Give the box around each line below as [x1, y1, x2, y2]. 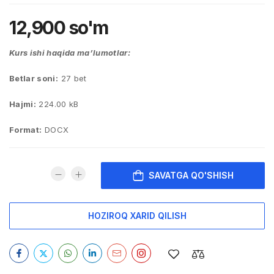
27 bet [58, 73, 87, 83]
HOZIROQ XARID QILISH [87, 210, 187, 221]
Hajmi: [9, 99, 37, 109]
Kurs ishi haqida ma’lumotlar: [9, 48, 131, 57]
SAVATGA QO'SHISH [148, 169, 234, 180]
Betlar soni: [9, 73, 59, 83]
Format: [9, 125, 42, 135]
